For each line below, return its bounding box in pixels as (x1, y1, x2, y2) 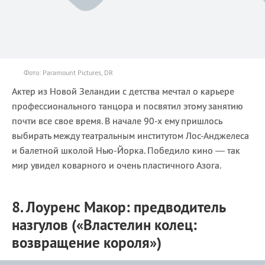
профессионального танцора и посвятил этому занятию (12, 99, 243, 112)
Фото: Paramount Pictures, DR (24, 67, 113, 77)
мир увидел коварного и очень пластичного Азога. (12, 159, 221, 171)
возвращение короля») (12, 232, 161, 252)
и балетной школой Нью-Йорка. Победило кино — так (12, 144, 240, 156)
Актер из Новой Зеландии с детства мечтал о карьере (12, 85, 234, 97)
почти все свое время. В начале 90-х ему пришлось (12, 114, 222, 127)
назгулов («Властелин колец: (12, 215, 197, 234)
